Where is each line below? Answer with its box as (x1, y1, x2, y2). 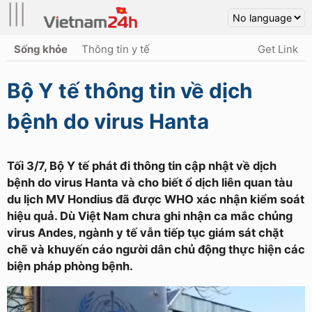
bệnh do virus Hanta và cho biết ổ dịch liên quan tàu (7, 175, 292, 189)
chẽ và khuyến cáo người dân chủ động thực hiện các (7, 242, 305, 256)
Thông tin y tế (81, 42, 150, 56)
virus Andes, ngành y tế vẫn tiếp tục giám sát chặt (7, 226, 283, 240)
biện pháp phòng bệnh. (7, 259, 133, 273)
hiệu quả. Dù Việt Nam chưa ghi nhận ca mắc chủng (7, 209, 292, 223)
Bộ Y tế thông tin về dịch (7, 78, 253, 103)
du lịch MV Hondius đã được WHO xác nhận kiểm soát (7, 192, 304, 206)
